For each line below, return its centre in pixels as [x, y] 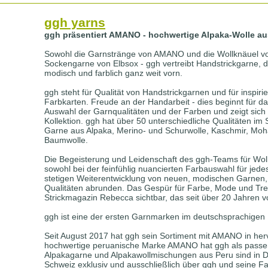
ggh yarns [75, 22]
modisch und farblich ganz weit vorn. [113, 73]
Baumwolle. [66, 140]
